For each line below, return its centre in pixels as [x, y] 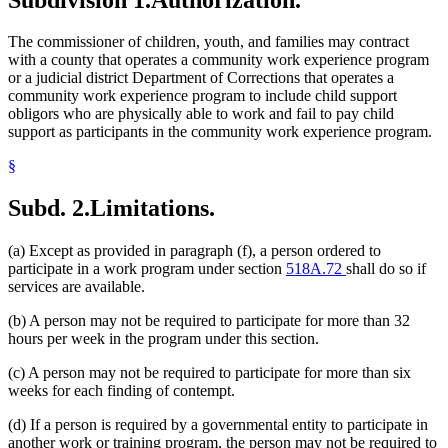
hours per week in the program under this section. [163, 339]
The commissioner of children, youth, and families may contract [208, 42]
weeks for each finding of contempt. [121, 391]
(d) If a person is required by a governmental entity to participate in [218, 425]
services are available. [76, 287]
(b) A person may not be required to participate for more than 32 [209, 321]
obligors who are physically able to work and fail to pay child [201, 114]
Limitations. [152, 208]
